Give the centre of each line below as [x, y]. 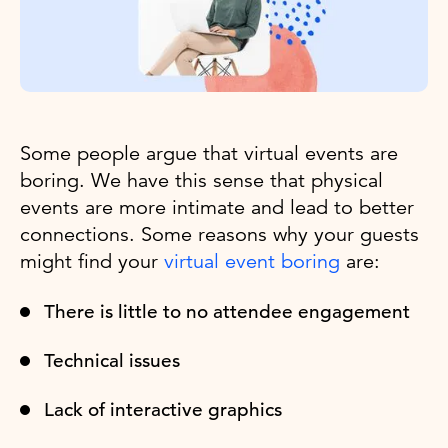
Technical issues [112, 361]
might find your [92, 262]
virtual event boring [252, 262]
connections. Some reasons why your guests [219, 235]
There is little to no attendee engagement [227, 312]
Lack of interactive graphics [163, 410]
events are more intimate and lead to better [217, 208]
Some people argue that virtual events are [209, 154]
